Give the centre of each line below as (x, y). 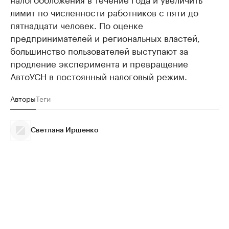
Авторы (23, 98)
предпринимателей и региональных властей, (105, 37)
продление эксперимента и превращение (99, 63)
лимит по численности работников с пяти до (104, 12)
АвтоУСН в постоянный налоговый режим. (99, 76)
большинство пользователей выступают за (99, 50)
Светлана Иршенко (65, 130)
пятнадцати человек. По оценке (77, 25)
